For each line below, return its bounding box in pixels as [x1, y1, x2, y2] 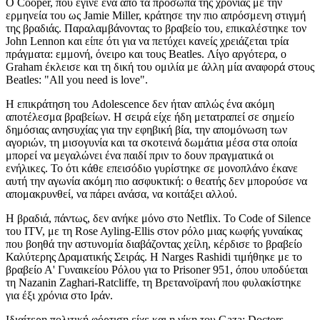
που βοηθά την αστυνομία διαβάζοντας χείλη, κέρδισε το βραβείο [6, 238, 302, 250]
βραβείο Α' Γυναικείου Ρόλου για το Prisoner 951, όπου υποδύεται [6, 264, 308, 276]
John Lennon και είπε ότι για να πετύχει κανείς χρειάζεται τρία [6, 35, 289, 47]
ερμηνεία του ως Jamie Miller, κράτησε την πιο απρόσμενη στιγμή [6, 9, 306, 21]
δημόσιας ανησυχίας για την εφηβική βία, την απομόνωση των [6, 124, 287, 136]
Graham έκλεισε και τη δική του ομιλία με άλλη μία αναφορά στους [6, 61, 314, 73]
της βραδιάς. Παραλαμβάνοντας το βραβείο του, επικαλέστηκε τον [6, 22, 306, 34]
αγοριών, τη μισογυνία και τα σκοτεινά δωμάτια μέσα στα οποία [6, 136, 297, 149]
